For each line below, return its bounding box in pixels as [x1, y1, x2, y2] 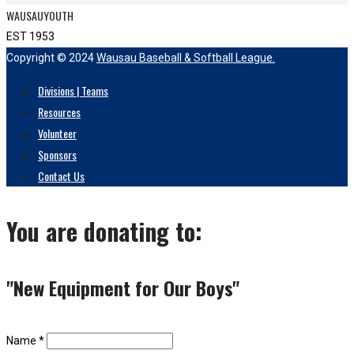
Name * [6, 334, 44, 348]
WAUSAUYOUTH [6, 7, 73, 24]
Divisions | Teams [38, 82, 108, 99]
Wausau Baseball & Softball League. [96, 51, 275, 64]
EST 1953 [6, 30, 55, 43]
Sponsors [38, 146, 77, 163]
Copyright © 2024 [6, 51, 96, 64]
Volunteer [38, 125, 77, 141]
